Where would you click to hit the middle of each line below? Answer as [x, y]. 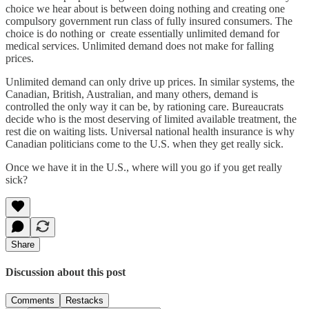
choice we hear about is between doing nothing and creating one [145, 8]
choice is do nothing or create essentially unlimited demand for [142, 33]
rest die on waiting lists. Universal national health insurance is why [150, 131]
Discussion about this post [66, 272]
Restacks [84, 301]
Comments [33, 301]
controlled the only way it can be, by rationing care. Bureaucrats [144, 106]
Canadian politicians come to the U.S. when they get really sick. [144, 143]
